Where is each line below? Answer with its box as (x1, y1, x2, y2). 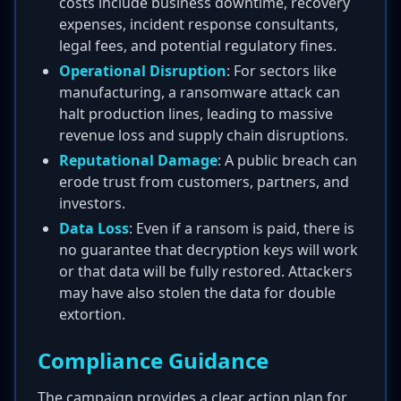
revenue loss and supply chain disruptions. (59, 125, 348, 145)
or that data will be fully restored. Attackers (59, 261, 353, 281)
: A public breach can (218, 150, 357, 170)
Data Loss (59, 218, 129, 238)
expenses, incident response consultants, (59, 14, 338, 34)
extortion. (59, 304, 125, 324)
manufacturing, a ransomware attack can (59, 82, 340, 102)
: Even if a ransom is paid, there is (129, 218, 354, 238)
